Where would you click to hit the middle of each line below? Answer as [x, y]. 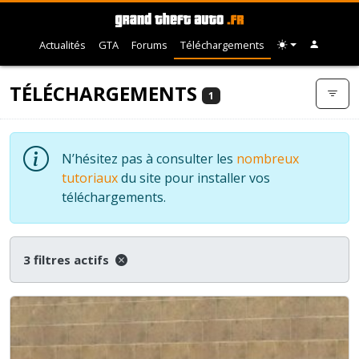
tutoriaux [90, 177]
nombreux [268, 158]
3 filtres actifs [68, 259]
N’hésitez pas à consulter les [149, 158]
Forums [150, 44]
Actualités [63, 44]
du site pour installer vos [194, 177]
